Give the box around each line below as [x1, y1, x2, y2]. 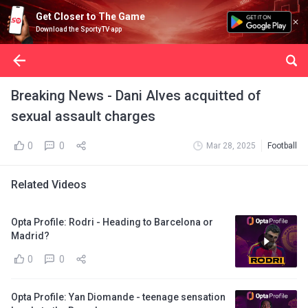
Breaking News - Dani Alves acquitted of [11, 87, 261, 104]
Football [267, 141, 297, 151]
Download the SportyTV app [36, 25, 122, 33]
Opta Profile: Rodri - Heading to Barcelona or [11, 217, 213, 228]
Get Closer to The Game [36, 11, 145, 22]
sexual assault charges [11, 108, 155, 124]
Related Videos [11, 178, 87, 191]
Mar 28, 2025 [206, 141, 256, 151]
